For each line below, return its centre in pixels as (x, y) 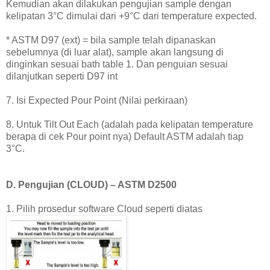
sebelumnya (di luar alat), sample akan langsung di (115, 52)
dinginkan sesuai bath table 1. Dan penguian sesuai (117, 64)
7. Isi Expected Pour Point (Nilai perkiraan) (97, 101)
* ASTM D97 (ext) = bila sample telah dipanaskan (111, 40)
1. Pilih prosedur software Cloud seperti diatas (104, 209)
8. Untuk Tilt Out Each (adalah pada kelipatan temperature (130, 125)
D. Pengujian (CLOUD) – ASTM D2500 (91, 185)
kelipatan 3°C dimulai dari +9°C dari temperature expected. (131, 16)
